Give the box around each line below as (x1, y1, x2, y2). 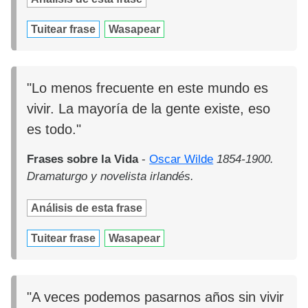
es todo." (27, 121, 82, 137)
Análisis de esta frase (31, 201, 143, 214)
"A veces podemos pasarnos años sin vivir (27, 289, 285, 305)
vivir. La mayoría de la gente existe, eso (27, 100, 271, 116)
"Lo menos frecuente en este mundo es (27, 80, 269, 96)
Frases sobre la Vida (27, 152, 139, 166)
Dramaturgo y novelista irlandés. (27, 169, 195, 183)
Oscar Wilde (149, 152, 214, 166)
